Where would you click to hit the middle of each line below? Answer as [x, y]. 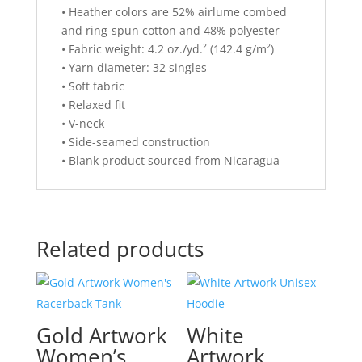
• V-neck [82, 124]
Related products [120, 249]
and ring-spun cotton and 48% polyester [170, 31]
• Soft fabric [93, 86]
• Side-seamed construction [135, 142]
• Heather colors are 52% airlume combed [174, 12]
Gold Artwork [101, 336]
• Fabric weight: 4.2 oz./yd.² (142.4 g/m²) [167, 49]
